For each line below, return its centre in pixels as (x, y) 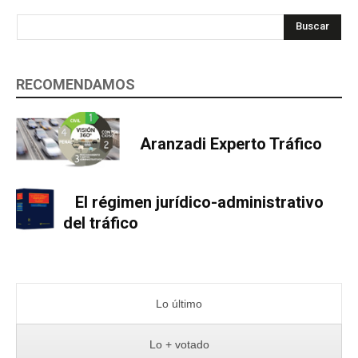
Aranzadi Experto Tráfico (231, 143)
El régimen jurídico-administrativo (200, 203)
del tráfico (101, 223)
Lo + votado (179, 345)
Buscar (312, 26)
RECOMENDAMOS (76, 84)
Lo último (179, 304)
